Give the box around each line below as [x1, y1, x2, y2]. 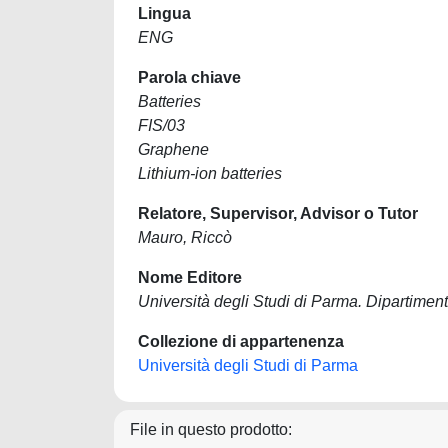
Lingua [138, 5, 191, 22]
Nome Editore [138, 269, 242, 286]
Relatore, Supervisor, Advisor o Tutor [138, 205, 418, 222]
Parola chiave [138, 69, 241, 86]
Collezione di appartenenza [138, 333, 344, 350]
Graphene [138, 141, 209, 158]
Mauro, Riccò [138, 229, 232, 246]
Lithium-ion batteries [138, 165, 282, 182]
